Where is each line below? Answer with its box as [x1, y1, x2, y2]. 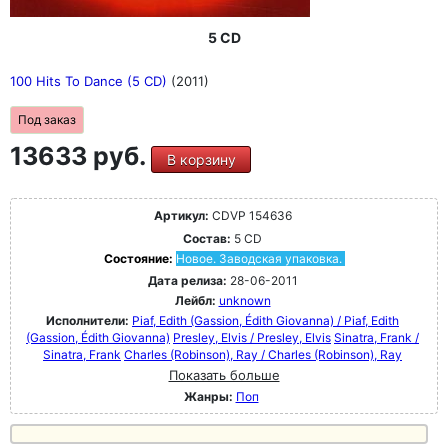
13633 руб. [10, 141, 151, 171]
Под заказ [18, 112, 76, 127]
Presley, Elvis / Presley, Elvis [173, 330, 331, 345]
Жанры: [183, 389, 233, 404]
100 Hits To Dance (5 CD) [10, 73, 171, 89]
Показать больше [168, 367, 280, 383]
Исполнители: [46, 313, 132, 328]
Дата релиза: [147, 273, 227, 288]
